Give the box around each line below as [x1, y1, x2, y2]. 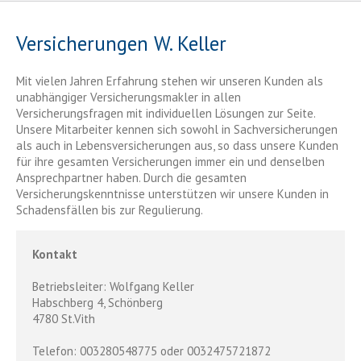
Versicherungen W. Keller [16, 31, 226, 57]
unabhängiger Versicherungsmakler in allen [16, 89, 241, 106]
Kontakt [32, 247, 77, 263]
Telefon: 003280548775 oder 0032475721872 [32, 343, 271, 359]
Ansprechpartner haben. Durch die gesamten [16, 170, 247, 186]
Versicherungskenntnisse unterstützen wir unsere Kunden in [16, 186, 329, 202]
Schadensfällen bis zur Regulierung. [16, 202, 203, 218]
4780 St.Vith [32, 311, 95, 327]
